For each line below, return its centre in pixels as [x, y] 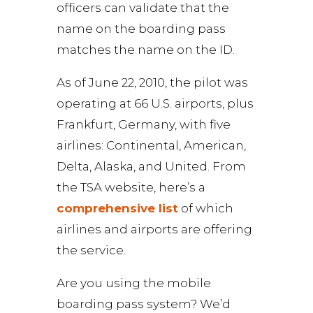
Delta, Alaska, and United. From [151, 166]
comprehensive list [117, 208]
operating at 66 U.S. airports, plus [155, 103]
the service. [91, 250]
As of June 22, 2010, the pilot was [152, 82]
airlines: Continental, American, [151, 145]
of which [205, 208]
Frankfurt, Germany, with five [143, 124]
